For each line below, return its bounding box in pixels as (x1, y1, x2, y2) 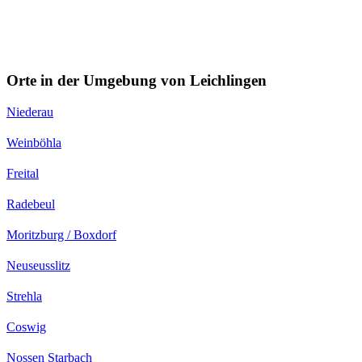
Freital (6, 166, 39, 180)
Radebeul (6, 196, 55, 211)
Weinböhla (6, 135, 61, 149)
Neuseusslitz (6, 258, 70, 272)
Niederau (6, 104, 53, 119)
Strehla (6, 288, 42, 303)
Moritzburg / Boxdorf (6, 227, 116, 242)
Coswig (6, 319, 46, 334)
